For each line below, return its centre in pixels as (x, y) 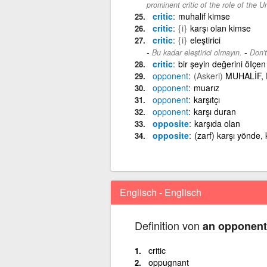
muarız (206, 87)
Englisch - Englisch (160, 192)
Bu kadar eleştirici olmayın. (197, 52)
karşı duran (215, 111)
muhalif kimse (204, 16)
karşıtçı (207, 99)
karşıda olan (217, 123)
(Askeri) (208, 75)
